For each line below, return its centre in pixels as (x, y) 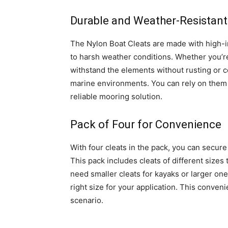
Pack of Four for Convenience (146, 124)
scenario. (87, 200)
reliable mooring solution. (116, 96)
